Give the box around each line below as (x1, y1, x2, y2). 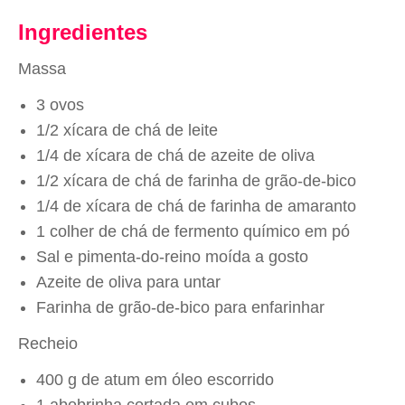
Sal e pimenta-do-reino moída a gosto (36, 248, 308, 266)
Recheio (18, 334, 78, 353)
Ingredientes (18, 20, 147, 44)
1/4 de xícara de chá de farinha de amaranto (36, 197, 356, 215)
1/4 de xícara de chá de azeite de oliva (36, 146, 315, 165)
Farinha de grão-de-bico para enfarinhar (36, 298, 325, 316)
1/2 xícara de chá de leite (36, 121, 218, 139)
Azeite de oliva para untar (36, 273, 221, 291)
